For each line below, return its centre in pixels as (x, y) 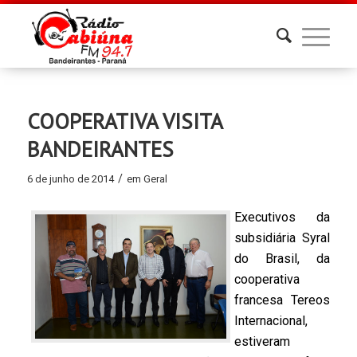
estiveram (262, 341)
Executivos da (282, 217)
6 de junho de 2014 (70, 179)
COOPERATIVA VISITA (124, 121)
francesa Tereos (282, 300)
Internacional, (271, 320)
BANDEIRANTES (100, 149)
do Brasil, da (282, 258)
